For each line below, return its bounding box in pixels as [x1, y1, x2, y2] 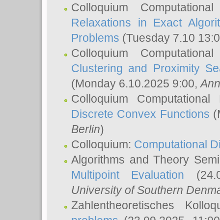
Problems [71, 31, 119, 44]
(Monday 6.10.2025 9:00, [71, 77, 200, 90]
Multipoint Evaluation [71, 168, 185, 181]
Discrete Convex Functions [71, 108, 210, 120]
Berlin [71, 123, 100, 136]
